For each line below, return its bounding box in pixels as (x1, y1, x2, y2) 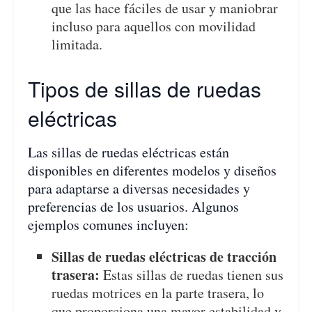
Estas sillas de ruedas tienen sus (100, 265, 284, 285)
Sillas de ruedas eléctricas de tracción (52, 247, 277, 267)
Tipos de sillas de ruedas (28, 74, 261, 104)
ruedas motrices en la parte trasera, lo (52, 283, 265, 303)
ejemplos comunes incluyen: (28, 215, 189, 235)
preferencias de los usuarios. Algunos (28, 197, 239, 217)
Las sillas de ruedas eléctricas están (28, 143, 229, 162)
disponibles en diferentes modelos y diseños (28, 161, 276, 180)
